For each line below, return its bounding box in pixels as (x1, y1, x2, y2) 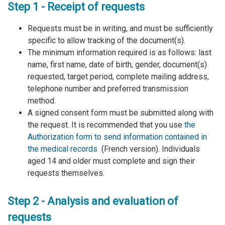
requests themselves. (28, 168, 104, 178)
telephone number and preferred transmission (28, 83, 188, 93)
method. (28, 95, 56, 105)
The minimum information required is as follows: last (28, 47, 211, 57)
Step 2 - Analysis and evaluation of (8, 195, 178, 208)
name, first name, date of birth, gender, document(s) (28, 59, 207, 69)
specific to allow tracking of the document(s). (28, 35, 185, 45)
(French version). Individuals (99, 144, 200, 154)
